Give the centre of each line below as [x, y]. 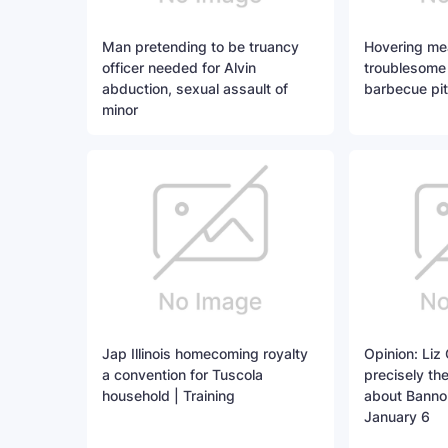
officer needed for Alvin [179, 68]
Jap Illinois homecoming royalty [205, 354]
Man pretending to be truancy [200, 47]
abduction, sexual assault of [195, 89]
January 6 [396, 417]
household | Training [168, 396]
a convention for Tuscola [182, 375]
